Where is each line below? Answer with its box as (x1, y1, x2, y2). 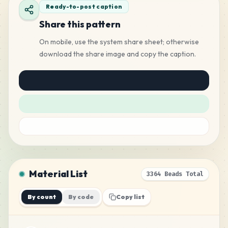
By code (68, 193, 94, 201)
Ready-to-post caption (46, 3, 123, 10)
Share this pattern (39, 18, 121, 30)
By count (27, 193, 56, 201)
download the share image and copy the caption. (39, 49, 196, 59)
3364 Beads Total (147, 170, 204, 178)
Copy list (116, 193, 145, 201)
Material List (29, 168, 88, 180)
